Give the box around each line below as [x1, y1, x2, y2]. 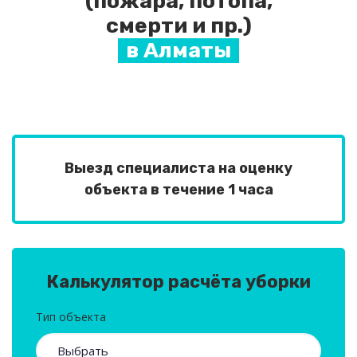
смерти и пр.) [105, 13, 252, 38]
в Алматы [126, 37, 231, 63]
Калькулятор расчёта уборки [46, 271, 311, 292]
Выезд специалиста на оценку [65, 159, 292, 177]
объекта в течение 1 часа [84, 181, 273, 198]
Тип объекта [36, 309, 106, 324]
